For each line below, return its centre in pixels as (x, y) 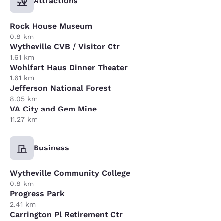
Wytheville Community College (70, 173)
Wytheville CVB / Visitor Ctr (65, 46)
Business (51, 147)
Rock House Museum (51, 26)
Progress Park (37, 193)
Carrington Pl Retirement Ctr (66, 214)
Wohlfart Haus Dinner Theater (69, 67)
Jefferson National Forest (60, 88)
